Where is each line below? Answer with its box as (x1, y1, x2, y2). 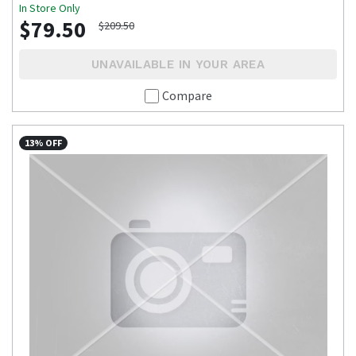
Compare (161, 87, 212, 104)
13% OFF (25, 137, 63, 149)
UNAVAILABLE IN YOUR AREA (91, 57, 265, 72)
